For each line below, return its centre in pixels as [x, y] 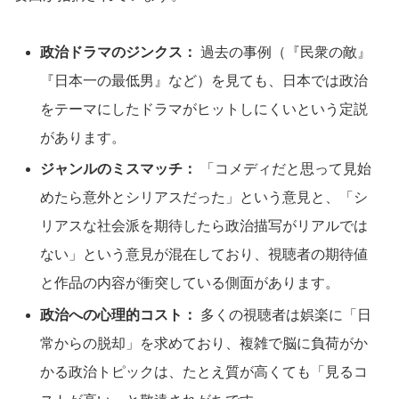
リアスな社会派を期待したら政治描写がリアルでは [204, 226]
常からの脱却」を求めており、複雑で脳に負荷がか [204, 343]
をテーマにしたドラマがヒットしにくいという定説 [204, 110]
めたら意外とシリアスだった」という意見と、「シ [204, 198]
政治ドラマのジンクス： [119, 53]
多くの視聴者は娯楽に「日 [285, 314]
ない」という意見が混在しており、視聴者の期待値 [204, 255]
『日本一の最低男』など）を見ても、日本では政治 [204, 81]
